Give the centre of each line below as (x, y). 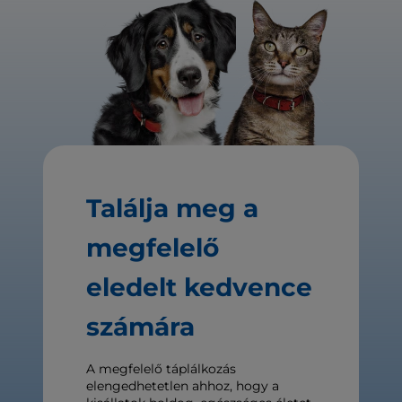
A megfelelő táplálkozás (161, 369)
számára (140, 327)
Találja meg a (172, 209)
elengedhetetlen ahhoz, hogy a (183, 386)
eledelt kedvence (199, 288)
